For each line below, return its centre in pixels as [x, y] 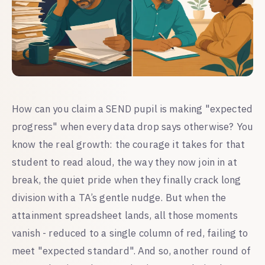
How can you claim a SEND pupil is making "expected [132, 109]
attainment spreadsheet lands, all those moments [125, 215]
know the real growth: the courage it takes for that [129, 144]
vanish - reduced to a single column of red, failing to [130, 233]
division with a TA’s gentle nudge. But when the [119, 197]
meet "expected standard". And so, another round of [132, 251]
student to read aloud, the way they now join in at [125, 162]
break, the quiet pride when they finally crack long [127, 180]
